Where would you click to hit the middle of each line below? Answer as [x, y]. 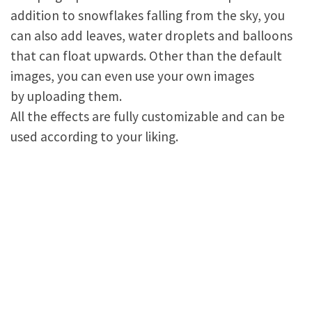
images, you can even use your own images [132, 76]
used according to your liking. [94, 136]
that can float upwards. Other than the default [146, 56]
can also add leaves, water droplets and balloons [151, 36]
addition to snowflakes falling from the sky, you [148, 15]
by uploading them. [66, 96]
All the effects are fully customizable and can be [148, 116]
